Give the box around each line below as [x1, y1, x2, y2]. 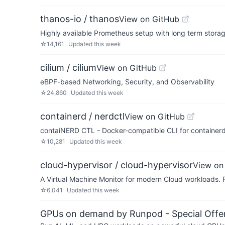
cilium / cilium [40, 62, 96, 73]
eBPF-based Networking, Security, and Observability [40, 77, 214, 86]
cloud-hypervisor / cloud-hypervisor [40, 160, 193, 170]
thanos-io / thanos [40, 14, 119, 24]
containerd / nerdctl [40, 111, 125, 122]
